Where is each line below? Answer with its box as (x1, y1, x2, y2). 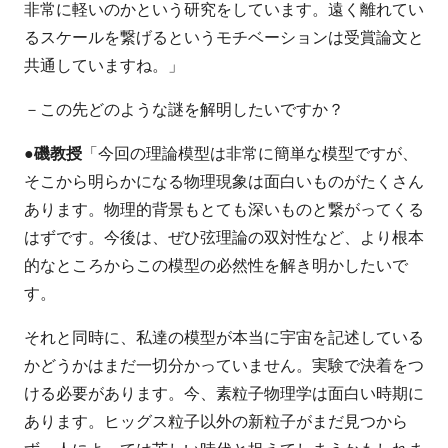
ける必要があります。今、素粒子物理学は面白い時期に (24, 385, 424, 403)
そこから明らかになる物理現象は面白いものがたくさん (24, 173, 424, 191)
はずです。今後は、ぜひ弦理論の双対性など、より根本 (24, 229, 424, 247)
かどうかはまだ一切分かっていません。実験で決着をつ (24, 357, 424, 375)
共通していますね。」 (24, 57, 184, 75)
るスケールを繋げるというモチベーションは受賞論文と (24, 29, 424, 47)
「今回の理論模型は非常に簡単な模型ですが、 (82, 145, 418, 163)
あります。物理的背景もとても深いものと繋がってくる (24, 201, 424, 219)
